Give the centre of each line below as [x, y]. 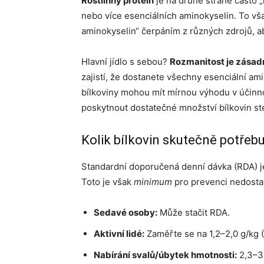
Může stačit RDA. [194, 212]
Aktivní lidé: [119, 234]
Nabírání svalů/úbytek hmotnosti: [165, 255]
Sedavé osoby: [126, 212]
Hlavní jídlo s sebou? [126, 62]
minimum [153, 182]
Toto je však [108, 182]
